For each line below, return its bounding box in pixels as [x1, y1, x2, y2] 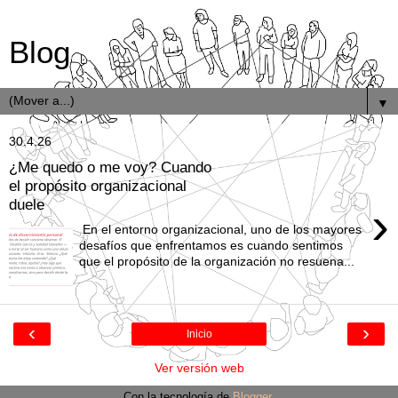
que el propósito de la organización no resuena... [79, 254, 355, 269]
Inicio [186, 328, 212, 340]
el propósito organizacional [9, 176, 187, 195]
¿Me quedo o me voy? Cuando [9, 157, 211, 176]
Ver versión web [154, 361, 244, 375]
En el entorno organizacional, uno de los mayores [79, 222, 362, 237]
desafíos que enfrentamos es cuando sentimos [79, 238, 344, 253]
